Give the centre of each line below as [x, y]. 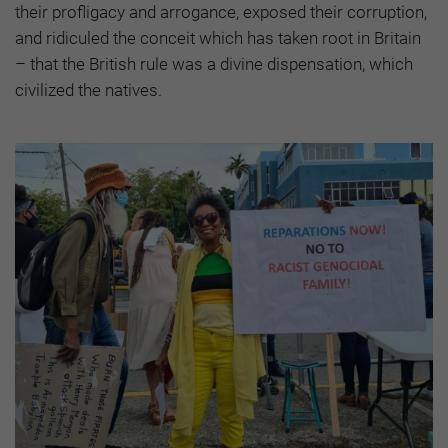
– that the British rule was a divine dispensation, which [214, 63]
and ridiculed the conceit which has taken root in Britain [218, 37]
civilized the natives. [88, 89]
